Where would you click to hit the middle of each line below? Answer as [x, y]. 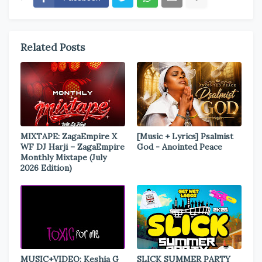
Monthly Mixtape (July [63, 157]
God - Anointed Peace [180, 146]
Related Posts [53, 47]
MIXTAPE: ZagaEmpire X [69, 136]
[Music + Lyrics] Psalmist [185, 136]
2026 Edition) [46, 168]
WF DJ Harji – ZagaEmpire [73, 146]
